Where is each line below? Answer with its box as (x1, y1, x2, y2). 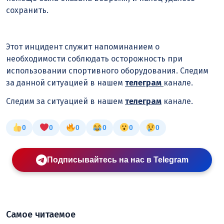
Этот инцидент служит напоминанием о (6, 42, 159, 52)
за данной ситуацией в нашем (6, 78, 125, 88)
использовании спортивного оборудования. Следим (6, 66, 208, 76)
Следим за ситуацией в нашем (6, 96, 125, 106)
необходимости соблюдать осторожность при (6, 54, 182, 64)
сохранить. (6, 5, 48, 15)
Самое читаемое (6, 208, 75, 220)
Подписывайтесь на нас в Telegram (46, 155, 188, 164)
